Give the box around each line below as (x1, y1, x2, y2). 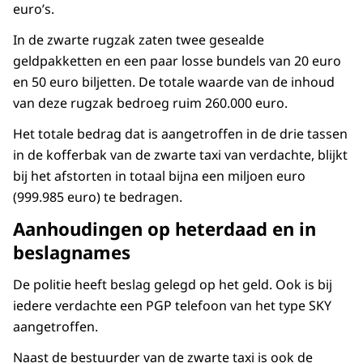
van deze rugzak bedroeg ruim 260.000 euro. (13, 94, 288, 113)
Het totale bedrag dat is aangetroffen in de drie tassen (13, 125, 348, 143)
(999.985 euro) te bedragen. (13, 188, 182, 207)
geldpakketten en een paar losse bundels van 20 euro (13, 52, 341, 70)
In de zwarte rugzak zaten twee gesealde (13, 31, 264, 49)
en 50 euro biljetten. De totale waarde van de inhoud (13, 73, 335, 92)
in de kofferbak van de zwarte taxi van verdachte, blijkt (13, 146, 348, 164)
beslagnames (13, 240, 130, 265)
